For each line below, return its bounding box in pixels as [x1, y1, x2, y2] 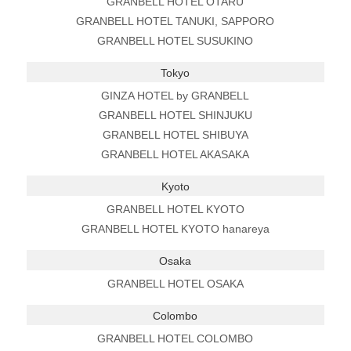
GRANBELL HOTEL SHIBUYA [102, 128, 248, 141]
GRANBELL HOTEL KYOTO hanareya [81, 222, 270, 235]
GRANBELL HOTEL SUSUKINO [97, 34, 254, 47]
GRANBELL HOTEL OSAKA [107, 277, 244, 290]
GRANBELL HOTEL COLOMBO [97, 331, 254, 345]
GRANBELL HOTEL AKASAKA [101, 147, 250, 161]
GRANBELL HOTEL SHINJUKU [98, 108, 252, 121]
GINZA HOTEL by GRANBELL [101, 89, 250, 102]
